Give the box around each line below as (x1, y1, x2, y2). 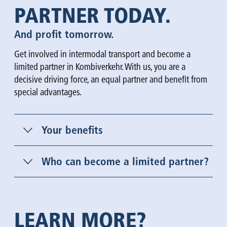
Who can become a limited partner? (42, 155, 209, 168)
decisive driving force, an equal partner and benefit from (14, 74, 207, 85)
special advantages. (14, 87, 82, 98)
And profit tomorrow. (14, 27, 114, 41)
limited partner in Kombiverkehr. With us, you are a (14, 61, 185, 72)
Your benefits (42, 123, 103, 136)
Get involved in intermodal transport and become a (14, 49, 191, 60)
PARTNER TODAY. (14, 3, 175, 28)
